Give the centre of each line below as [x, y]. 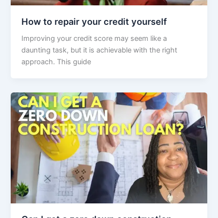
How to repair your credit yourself [94, 21]
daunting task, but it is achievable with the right [100, 50]
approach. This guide [56, 62]
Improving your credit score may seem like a [94, 39]
